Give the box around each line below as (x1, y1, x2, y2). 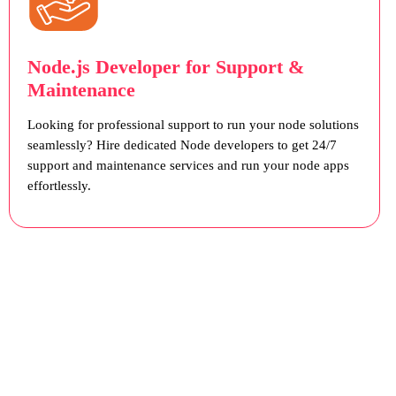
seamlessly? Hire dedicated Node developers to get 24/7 (27, 138, 337, 153)
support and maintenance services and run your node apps (27, 158, 349, 173)
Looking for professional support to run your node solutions (27, 118, 359, 133)
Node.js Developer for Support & (27, 56, 304, 79)
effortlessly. (27, 179, 91, 194)
